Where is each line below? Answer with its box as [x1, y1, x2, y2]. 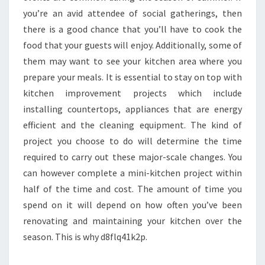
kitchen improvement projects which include [23, 86, 242, 99]
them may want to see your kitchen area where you [23, 54, 242, 67]
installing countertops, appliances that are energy [23, 102, 242, 115]
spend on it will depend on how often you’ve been [23, 198, 242, 211]
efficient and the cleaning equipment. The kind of [23, 118, 242, 131]
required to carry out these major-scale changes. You [23, 150, 242, 163]
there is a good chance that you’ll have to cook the [23, 22, 242, 35]
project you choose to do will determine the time [23, 134, 242, 147]
